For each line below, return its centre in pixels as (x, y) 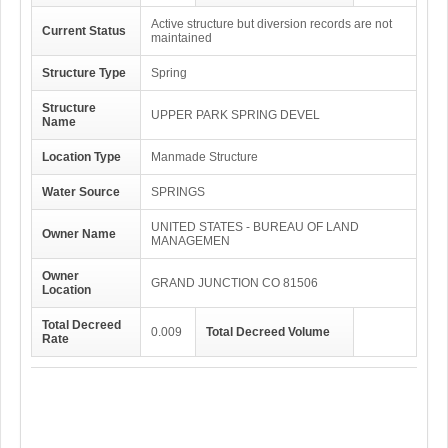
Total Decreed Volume (268, 332)
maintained (181, 38)
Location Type (81, 157)
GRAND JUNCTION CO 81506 (234, 283)
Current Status (84, 31)
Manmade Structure (204, 157)
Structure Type (84, 73)
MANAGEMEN (190, 241)
